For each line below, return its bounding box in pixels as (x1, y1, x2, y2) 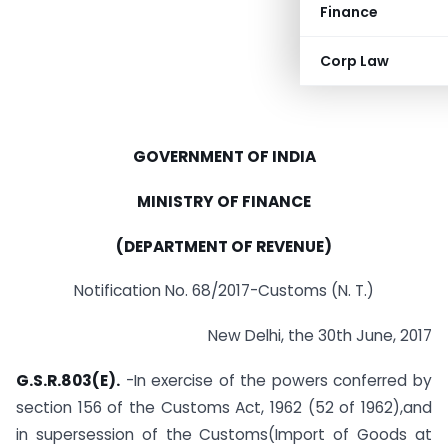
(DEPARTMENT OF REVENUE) (116, 235, 332, 257)
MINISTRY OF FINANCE (137, 190, 311, 212)
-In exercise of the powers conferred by (120, 370, 432, 392)
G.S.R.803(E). (16, 370, 120, 392)
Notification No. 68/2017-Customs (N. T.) (74, 280, 374, 302)
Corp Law (320, 51, 389, 71)
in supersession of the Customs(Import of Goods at (16, 424, 432, 446)
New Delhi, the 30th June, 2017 (208, 325, 432, 347)
